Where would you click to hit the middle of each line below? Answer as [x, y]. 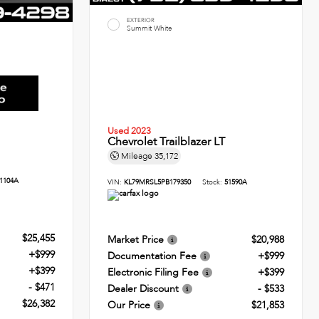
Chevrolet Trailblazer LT [167, 142]
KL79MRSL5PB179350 [158, 183]
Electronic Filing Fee [153, 272]
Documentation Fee [152, 256]
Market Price [136, 239]
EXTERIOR [141, 20]
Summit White [150, 28]
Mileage [137, 156]
